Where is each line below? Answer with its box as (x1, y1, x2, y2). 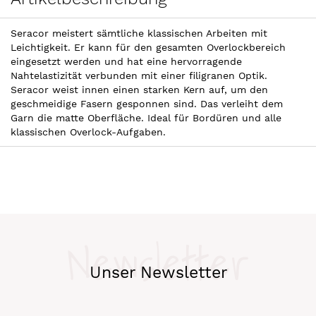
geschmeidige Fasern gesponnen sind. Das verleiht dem (11, 97, 283, 109)
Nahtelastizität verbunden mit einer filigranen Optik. (11, 69, 267, 81)
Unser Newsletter (89, 263, 227, 282)
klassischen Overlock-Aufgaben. (11, 126, 166, 138)
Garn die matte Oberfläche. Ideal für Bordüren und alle (11, 111, 281, 123)
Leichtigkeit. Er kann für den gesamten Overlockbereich (11, 41, 286, 53)
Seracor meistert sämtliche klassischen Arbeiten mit (11, 27, 267, 39)
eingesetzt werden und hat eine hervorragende (11, 55, 242, 67)
